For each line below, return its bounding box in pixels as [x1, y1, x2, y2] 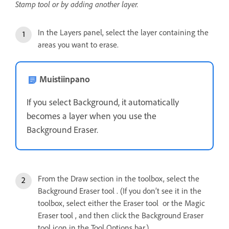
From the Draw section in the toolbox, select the [38, 173, 199, 184]
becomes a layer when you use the [27, 110, 156, 122]
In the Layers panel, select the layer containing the [38, 27, 209, 37]
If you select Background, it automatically [27, 96, 179, 108]
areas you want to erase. [38, 39, 119, 50]
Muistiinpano [39, 73, 90, 85]
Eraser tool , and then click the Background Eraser [38, 210, 203, 220]
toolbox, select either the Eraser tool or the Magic [38, 198, 205, 208]
